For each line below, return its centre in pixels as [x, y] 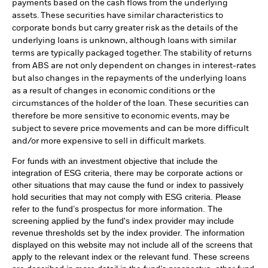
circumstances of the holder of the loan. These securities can [130, 103]
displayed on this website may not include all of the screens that [132, 244]
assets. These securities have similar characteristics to [118, 15]
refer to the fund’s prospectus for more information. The [117, 208]
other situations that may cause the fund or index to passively [128, 185]
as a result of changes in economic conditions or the [114, 91]
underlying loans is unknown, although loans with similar [124, 40]
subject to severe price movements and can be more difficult [130, 128]
